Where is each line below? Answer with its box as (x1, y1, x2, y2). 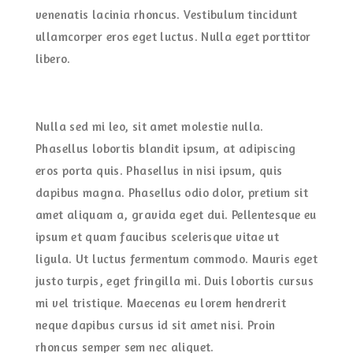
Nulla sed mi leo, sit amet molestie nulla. (35, 119, 264, 134)
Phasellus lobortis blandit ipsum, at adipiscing (35, 141, 296, 156)
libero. (35, 51, 71, 66)
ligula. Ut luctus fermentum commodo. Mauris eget (35, 251, 318, 266)
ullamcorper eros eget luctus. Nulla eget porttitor (35, 29, 311, 44)
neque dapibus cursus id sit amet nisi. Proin (35, 318, 276, 333)
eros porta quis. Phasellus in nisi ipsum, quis (35, 163, 283, 178)
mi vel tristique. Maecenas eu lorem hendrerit (35, 295, 286, 310)
